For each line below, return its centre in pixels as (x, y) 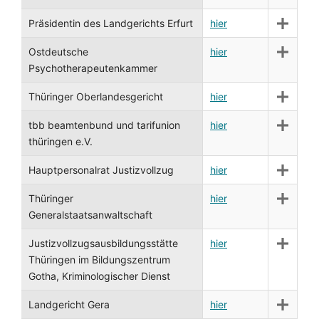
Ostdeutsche (58, 52)
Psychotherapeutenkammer (93, 68)
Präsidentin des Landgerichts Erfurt (111, 23)
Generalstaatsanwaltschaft (90, 215)
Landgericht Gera (69, 304)
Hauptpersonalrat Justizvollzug (101, 170)
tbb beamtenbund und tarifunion (104, 125)
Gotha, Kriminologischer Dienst (99, 276)
